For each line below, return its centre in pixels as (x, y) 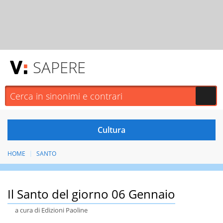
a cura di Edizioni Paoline (51, 210)
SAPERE (59, 67)
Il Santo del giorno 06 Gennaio (91, 194)
